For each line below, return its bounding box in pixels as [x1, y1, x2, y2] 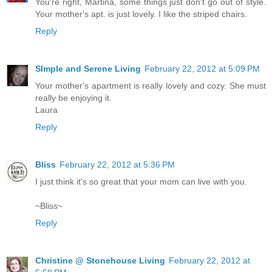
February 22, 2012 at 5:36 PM [59, 159, 175, 169]
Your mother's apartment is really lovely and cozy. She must [35, 80, 266, 90]
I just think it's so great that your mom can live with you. [35, 176, 247, 186]
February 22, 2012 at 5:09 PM [144, 63, 260, 73]
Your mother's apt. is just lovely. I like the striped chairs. [35, 8, 247, 19]
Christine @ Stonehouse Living [35, 255, 165, 265]
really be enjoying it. [35, 92, 112, 103]
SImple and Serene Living [35, 63, 141, 73]
